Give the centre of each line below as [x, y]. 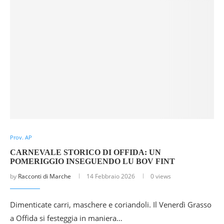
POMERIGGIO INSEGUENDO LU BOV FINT [92, 161]
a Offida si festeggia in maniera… [66, 218]
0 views [161, 176]
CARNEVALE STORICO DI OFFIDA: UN [85, 152]
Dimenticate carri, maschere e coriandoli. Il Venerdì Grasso [111, 204]
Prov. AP [21, 137]
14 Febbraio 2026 [111, 176]
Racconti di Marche [44, 176]
